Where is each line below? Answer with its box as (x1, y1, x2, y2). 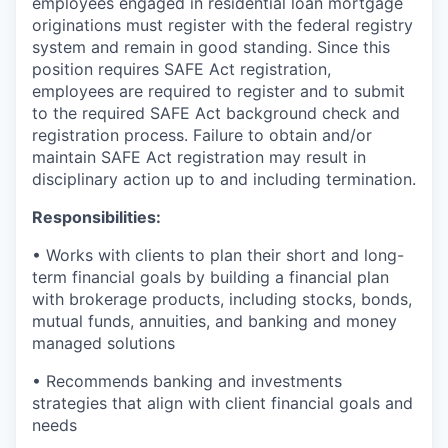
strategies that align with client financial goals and (32, 392, 413, 413)
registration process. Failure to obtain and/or (32, 124, 372, 145)
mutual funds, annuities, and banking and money (32, 310, 397, 331)
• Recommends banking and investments (32, 370, 342, 391)
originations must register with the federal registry (32, 14, 413, 35)
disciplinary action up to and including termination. (32, 168, 416, 189)
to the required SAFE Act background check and (32, 102, 400, 123)
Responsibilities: (32, 206, 161, 227)
